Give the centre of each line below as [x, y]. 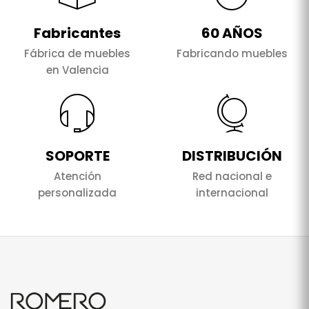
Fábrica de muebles [77, 54]
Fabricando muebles [232, 54]
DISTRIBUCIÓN [232, 156]
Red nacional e [232, 177]
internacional [232, 193]
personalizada [77, 193]
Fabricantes [77, 33]
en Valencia [77, 70]
